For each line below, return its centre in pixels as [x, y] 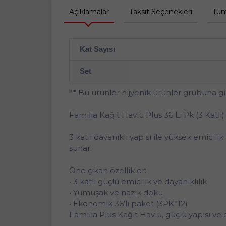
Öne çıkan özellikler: [108, 170]
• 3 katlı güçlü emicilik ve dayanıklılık [138, 181]
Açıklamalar [89, 11]
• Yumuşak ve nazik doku [116, 192]
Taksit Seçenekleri [161, 11]
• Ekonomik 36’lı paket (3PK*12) [128, 203]
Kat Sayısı [97, 49]
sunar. [80, 148]
